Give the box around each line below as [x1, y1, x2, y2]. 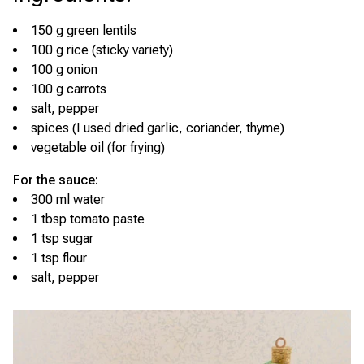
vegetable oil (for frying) [31, 140, 165, 155]
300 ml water [31, 192, 105, 207]
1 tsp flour [31, 250, 87, 266]
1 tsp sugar [31, 231, 93, 246]
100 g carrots [31, 81, 106, 97]
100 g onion [31, 62, 97, 77]
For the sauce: [13, 172, 98, 188]
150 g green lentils [31, 23, 136, 38]
